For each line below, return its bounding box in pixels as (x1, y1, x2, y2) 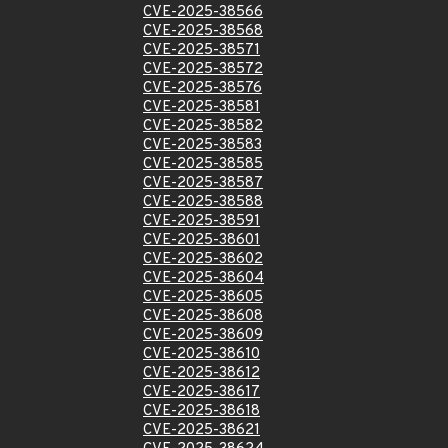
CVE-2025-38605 (143, 288, 263, 307)
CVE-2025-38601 (143, 231, 260, 250)
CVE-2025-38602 (143, 250, 263, 269)
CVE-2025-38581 (143, 98, 260, 117)
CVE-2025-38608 (143, 307, 263, 326)
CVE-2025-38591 (143, 212, 260, 231)
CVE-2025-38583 (143, 136, 262, 155)
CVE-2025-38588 (143, 193, 263, 212)
